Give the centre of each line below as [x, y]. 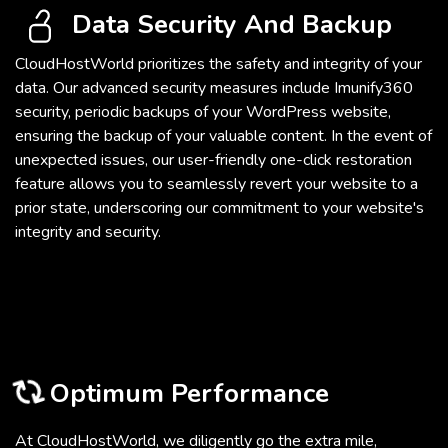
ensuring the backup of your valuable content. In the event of [223, 136]
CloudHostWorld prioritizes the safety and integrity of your [218, 64]
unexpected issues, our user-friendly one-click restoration [213, 160]
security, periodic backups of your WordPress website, [203, 112]
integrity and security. [88, 232]
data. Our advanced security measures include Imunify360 [214, 88]
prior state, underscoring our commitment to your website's [219, 208]
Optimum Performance [186, 394]
